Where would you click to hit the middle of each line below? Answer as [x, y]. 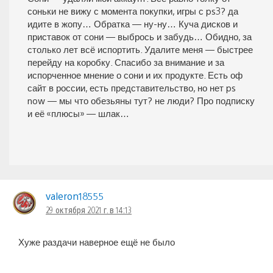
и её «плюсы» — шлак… [78, 113]
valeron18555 [75, 196]
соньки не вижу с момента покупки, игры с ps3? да [133, 11]
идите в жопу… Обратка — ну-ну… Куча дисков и [133, 24]
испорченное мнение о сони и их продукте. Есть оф [135, 75]
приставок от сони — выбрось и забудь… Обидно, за [140, 37]
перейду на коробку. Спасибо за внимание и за [126, 62]
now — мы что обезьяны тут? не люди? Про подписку [141, 101]
